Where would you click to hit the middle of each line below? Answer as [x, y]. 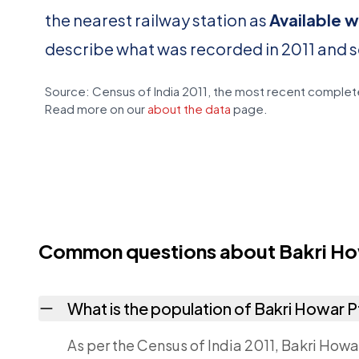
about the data [189, 109]
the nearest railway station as [157, 20]
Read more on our [96, 109]
